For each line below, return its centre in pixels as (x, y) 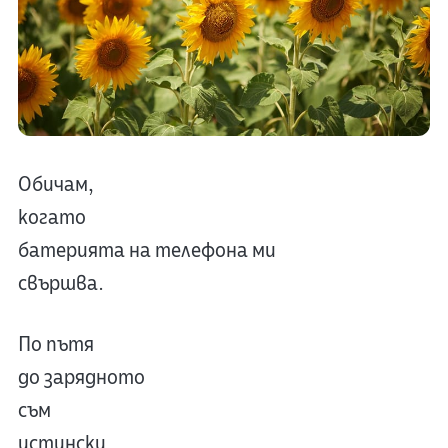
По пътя (55, 345)
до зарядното (81, 378)
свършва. (60, 284)
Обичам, (55, 185)
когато (51, 218)
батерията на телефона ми (146, 251)
